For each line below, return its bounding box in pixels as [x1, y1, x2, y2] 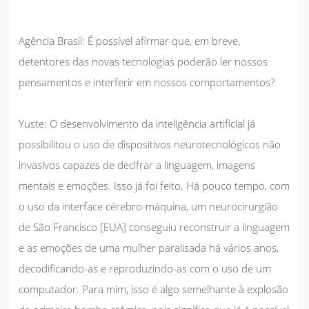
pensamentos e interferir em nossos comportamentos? [19, 74, 275, 89]
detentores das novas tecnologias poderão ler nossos [19, 54, 268, 68]
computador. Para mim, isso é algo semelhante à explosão [19, 281, 288, 296]
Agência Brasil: [19, 33, 85, 48]
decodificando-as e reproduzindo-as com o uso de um [19, 261, 271, 275]
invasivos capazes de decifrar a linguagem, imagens [19, 157, 255, 172]
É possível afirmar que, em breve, [85, 33, 240, 48]
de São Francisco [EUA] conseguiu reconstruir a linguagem [19, 219, 290, 234]
